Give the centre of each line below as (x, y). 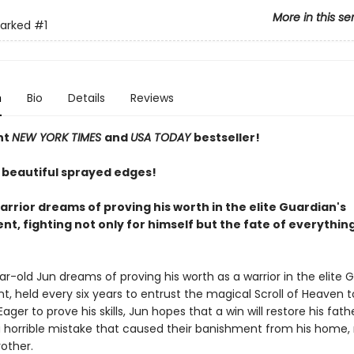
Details (86, 98)
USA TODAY (162, 137)
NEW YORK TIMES (58, 137)
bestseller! (226, 137)
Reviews (152, 98)
